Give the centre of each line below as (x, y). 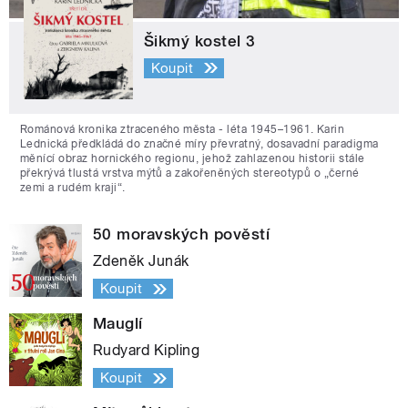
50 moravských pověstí (182, 235)
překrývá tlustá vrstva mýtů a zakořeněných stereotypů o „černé (190, 173)
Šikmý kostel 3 (200, 41)
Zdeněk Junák (141, 261)
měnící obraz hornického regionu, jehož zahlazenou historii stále (193, 159)
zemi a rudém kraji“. (73, 188)
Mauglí (118, 324)
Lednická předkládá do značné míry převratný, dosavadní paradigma (199, 144)
